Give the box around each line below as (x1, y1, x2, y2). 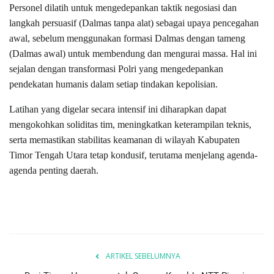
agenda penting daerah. (9, 165, 98, 176)
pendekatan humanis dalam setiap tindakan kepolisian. (9, 79, 218, 90)
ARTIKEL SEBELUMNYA (106, 251, 180, 262)
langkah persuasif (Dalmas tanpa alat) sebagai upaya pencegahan (9, 18, 259, 29)
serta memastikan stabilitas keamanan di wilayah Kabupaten (9, 135, 240, 146)
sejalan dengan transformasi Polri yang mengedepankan (9, 64, 223, 75)
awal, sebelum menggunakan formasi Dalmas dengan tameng (9, 33, 245, 44)
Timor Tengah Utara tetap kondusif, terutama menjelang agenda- (9, 150, 257, 161)
